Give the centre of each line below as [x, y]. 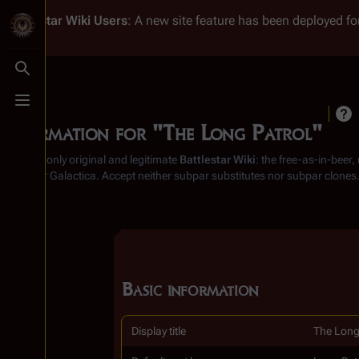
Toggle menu [59, 107]
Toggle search [63, 75]
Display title [159, 331]
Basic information [190, 289]
